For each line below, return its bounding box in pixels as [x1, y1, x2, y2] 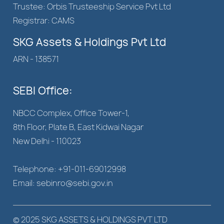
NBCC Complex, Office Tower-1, [13, 107, 130, 118]
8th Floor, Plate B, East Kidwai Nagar [13, 121, 144, 132]
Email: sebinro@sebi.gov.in [13, 177, 113, 188]
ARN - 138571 [13, 53, 59, 64]
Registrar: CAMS [13, 15, 75, 26]
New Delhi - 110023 [13, 135, 81, 146]
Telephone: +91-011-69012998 [13, 163, 126, 174]
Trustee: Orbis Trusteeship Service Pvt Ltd [13, 1, 171, 12]
